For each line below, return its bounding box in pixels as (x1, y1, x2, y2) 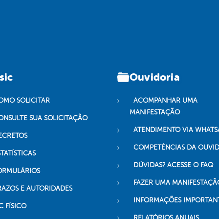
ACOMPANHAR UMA (133, 97, 197, 105)
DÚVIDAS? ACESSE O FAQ (133, 161, 213, 169)
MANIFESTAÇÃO (130, 109, 180, 116)
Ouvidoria (130, 71, 179, 83)
